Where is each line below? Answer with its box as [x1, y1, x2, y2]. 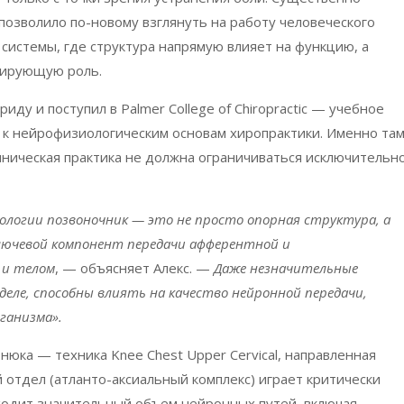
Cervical [230, 345, 278, 364]
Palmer [121, 99, 165, 118]
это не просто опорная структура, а [148, 210, 390, 229]
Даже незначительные [214, 259, 358, 278]
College [169, 99, 215, 118]
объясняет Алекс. [77, 259, 196, 278]
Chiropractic [234, 99, 308, 118]
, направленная [278, 345, 376, 364]
